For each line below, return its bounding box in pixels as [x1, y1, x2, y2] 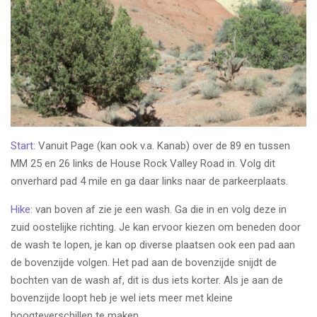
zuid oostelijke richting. [11, 220, 119, 234]
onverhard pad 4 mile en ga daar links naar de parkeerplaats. [11, 174, 288, 188]
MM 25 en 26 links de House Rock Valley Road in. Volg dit [11, 156, 275, 170]
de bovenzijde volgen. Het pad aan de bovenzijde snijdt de [11, 255, 277, 269]
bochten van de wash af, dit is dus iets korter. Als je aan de [11, 273, 283, 287]
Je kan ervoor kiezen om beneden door [119, 220, 301, 234]
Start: [11, 139, 35, 152]
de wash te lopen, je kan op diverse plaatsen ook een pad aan [11, 238, 295, 251]
